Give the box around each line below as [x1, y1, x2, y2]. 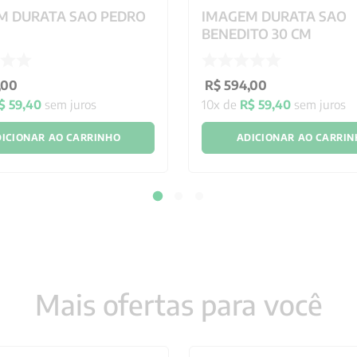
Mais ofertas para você [34, 287, 323, 322]
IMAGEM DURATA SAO [202, 7, 347, 25]
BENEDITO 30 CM [202, 25, 312, 42]
